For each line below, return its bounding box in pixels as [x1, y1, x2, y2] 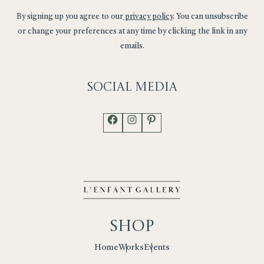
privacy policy [123, 12, 173, 21]
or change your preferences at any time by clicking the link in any [17, 27, 247, 35]
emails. [120, 42, 144, 50]
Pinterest [157, 107, 207, 119]
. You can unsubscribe [172, 12, 248, 21]
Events [144, 243, 170, 252]
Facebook [118, 107, 170, 119]
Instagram [137, 107, 193, 119]
